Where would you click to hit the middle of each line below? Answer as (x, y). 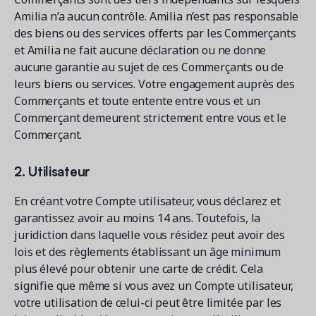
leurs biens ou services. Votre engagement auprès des (154, 84)
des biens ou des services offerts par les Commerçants (155, 33)
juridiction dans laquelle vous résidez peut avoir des (150, 235)
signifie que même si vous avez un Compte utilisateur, (154, 286)
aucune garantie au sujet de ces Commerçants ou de (149, 67)
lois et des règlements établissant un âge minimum (148, 252)
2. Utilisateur (53, 170)
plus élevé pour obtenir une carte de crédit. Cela (139, 269)
